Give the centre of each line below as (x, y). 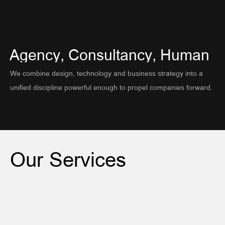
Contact (105, 50)
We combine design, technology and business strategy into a (106, 73)
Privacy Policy (105, 76)
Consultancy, (112, 54)
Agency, (37, 54)
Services (88, 158)
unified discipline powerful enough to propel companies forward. (111, 87)
